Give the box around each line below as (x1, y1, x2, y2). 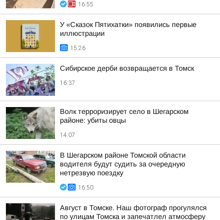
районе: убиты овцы (60, 116, 126, 124)
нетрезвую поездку (60, 169, 123, 177)
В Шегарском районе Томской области (60, 151, 186, 159)
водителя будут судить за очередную (60, 160, 185, 168)
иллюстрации (60, 29, 105, 37)
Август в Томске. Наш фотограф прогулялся (60, 204, 207, 212)
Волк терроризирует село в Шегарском (60, 108, 189, 115)
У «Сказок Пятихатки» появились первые (60, 21, 196, 28)
